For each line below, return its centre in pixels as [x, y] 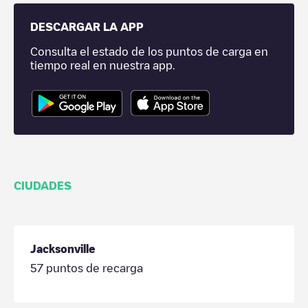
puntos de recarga [93, 268]
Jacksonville [63, 249]
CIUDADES [43, 185]
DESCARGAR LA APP [87, 27]
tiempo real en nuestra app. [102, 65]
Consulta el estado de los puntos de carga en [149, 52]
